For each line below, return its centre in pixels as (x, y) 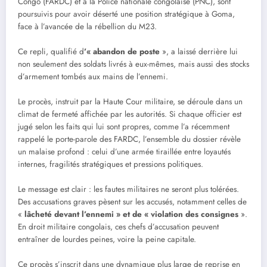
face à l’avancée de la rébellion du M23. (87, 27)
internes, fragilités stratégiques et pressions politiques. (111, 164)
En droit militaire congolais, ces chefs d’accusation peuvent (118, 227)
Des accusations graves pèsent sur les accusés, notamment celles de (132, 202)
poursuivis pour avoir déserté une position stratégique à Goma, (126, 14)
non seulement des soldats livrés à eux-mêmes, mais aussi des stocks (133, 64)
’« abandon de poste (122, 52)
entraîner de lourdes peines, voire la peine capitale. (107, 240)
